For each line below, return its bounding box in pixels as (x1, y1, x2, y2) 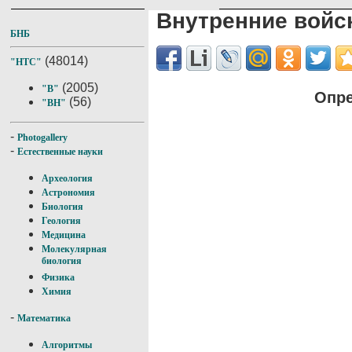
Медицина (42, 229, 86, 240)
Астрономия (42, 187, 95, 198)
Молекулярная (42, 244, 107, 255)
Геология (42, 215, 81, 226)
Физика (42, 272, 75, 283)
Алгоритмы (42, 339, 92, 350)
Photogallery (17, 132, 68, 143)
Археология (42, 173, 93, 184)
